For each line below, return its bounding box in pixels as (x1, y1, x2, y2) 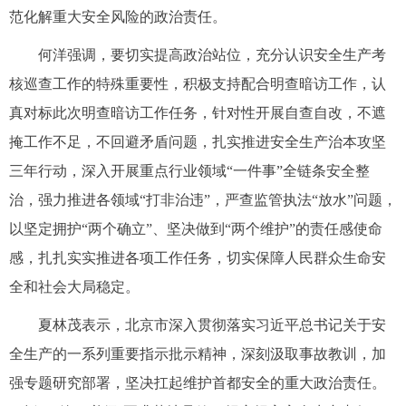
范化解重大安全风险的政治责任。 (9, 9, 227, 24)
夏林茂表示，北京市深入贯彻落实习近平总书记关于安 (38, 317, 386, 333)
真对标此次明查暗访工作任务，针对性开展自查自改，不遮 (9, 105, 386, 121)
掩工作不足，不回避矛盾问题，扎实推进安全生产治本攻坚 (9, 134, 386, 150)
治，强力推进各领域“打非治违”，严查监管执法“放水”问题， (9, 192, 397, 208)
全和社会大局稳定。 (9, 279, 140, 295)
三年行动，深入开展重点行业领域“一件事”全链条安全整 (9, 163, 370, 179)
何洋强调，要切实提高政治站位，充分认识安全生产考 (38, 47, 386, 63)
